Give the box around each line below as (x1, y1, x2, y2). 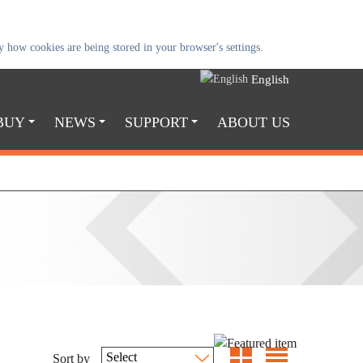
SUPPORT (125, 113, 188, 130)
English (251, 72, 289, 86)
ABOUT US (217, 113, 290, 130)
